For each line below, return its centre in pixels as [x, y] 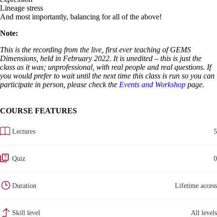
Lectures [24, 132]
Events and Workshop [152, 85]
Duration [24, 186]
